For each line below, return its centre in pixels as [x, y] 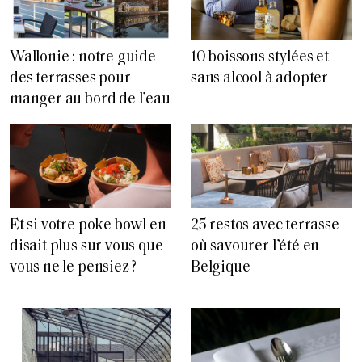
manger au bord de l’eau [90, 99]
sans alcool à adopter [260, 78]
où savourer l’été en [255, 247]
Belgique [221, 268]
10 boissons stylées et [260, 57]
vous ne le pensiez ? [74, 268]
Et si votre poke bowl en [88, 226]
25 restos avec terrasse [265, 226]
